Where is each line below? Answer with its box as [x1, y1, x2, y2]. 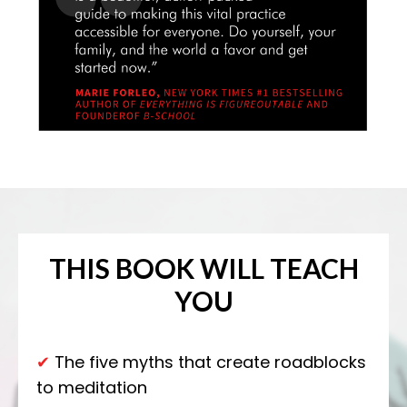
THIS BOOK [48, 252, 200, 285]
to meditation [36, 376, 147, 400]
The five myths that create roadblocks [50, 351, 366, 374]
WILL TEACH [199, 252, 359, 285]
